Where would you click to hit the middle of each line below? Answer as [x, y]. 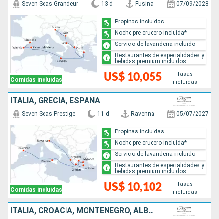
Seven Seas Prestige [49, 114]
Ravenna [143, 114]
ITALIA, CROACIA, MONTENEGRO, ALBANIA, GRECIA [151, 210]
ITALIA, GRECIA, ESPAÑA [55, 100]
